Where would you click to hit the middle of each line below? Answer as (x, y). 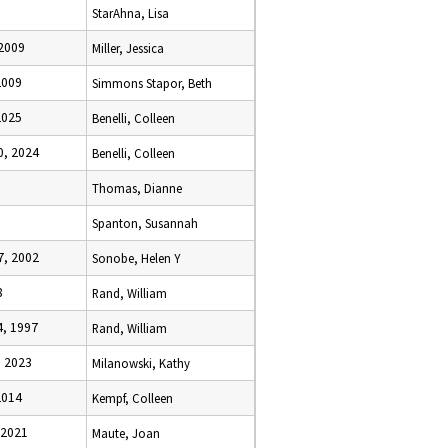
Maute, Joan (126, 433)
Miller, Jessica (128, 48)
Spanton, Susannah (145, 223)
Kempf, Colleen (132, 398)
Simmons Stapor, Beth (152, 83)
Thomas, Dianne (137, 188)
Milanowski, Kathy (141, 363)
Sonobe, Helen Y (136, 258)
